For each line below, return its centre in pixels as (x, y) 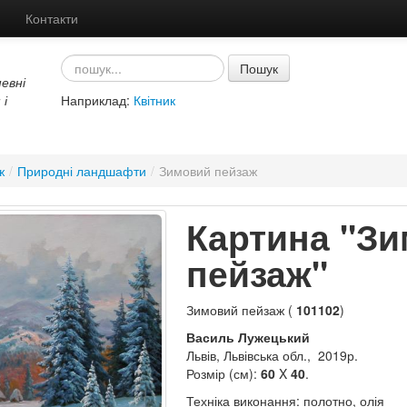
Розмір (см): (223, 373)
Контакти (52, 18)
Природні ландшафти (81, 171)
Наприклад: (97, 100)
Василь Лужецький (248, 337)
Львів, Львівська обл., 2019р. (272, 355)
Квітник (154, 100)
